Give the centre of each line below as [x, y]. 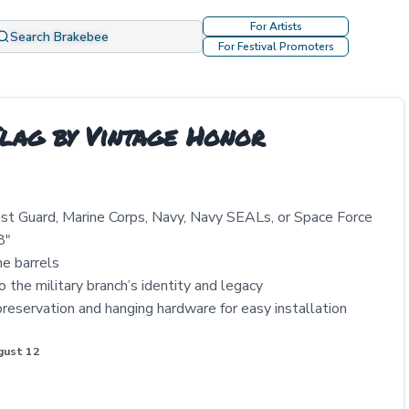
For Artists [276, 26]
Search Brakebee [60, 37]
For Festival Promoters [276, 47]
